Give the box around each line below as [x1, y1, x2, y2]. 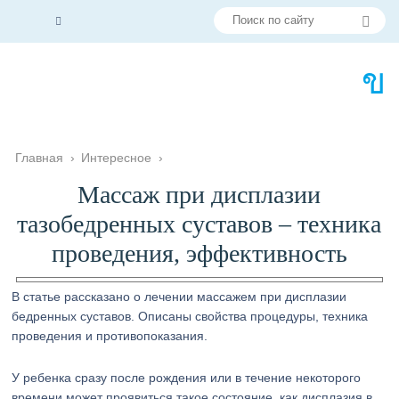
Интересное [81, 151, 152, 165]
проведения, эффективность [51, 240, 347, 267]
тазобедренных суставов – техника [17, 210, 382, 238]
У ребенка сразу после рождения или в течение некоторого [12, 370, 362, 385]
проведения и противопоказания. [12, 329, 208, 343]
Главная [15, 151, 64, 165]
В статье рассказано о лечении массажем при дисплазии [12, 289, 347, 304]
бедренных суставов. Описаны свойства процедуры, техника [12, 309, 369, 323]
